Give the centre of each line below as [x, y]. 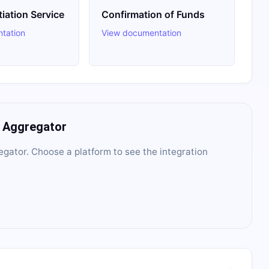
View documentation [141, 33]
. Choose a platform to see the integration [117, 152]
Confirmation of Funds [153, 14]
